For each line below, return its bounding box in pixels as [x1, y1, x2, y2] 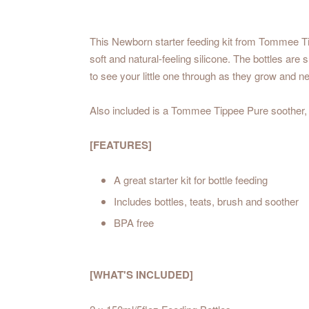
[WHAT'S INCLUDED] [90, 267, 193, 283]
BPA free [114, 215, 154, 230]
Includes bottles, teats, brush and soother [114, 194, 299, 209]
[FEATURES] [90, 137, 152, 153]
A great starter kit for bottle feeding [114, 172, 268, 188]
